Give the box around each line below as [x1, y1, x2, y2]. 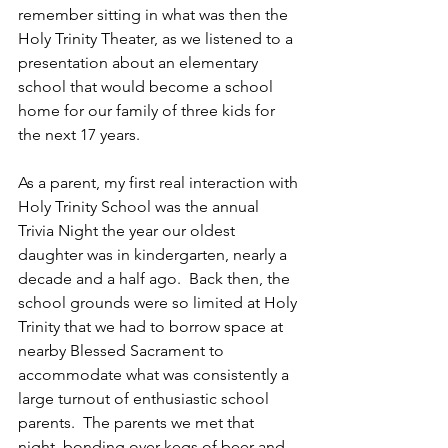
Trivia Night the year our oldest [18, 221, 239, 240]
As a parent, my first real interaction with [18, 173, 302, 192]
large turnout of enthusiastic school [18, 389, 273, 408]
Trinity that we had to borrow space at [18, 317, 287, 336]
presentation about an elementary [18, 53, 262, 72]
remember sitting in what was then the [18, 5, 292, 24]
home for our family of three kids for [18, 101, 279, 120]
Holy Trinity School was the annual [18, 197, 263, 216]
